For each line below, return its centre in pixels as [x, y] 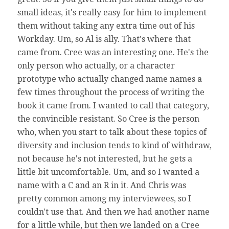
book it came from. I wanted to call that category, [113, 106]
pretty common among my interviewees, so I [104, 199]
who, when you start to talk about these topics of [112, 132]
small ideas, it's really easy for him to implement [112, 13]
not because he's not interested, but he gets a [105, 159]
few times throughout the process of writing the [111, 93]
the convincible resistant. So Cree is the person [108, 119]
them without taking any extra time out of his [106, 26]
